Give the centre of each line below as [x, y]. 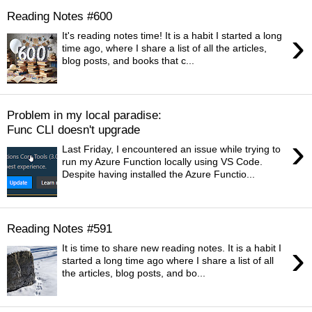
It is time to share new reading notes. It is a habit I [172, 248]
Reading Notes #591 [60, 228]
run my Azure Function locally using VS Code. [163, 162]
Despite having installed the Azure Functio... [159, 174]
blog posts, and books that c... [128, 61]
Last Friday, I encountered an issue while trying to [172, 149]
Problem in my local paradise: [84, 115]
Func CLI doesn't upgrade [73, 129]
